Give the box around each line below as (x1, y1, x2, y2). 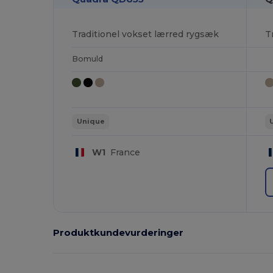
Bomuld (72, 54, 104, 63)
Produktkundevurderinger (53, 226, 184, 238)
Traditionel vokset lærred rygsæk (72, 28, 219, 40)
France (105, 146, 140, 158)
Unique (76, 117, 105, 126)
